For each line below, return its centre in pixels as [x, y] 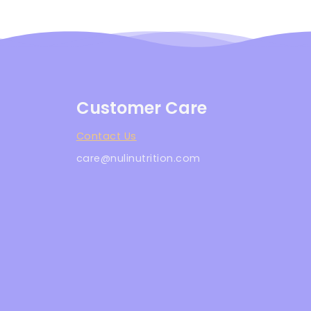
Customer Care [141, 108]
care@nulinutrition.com [138, 158]
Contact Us [106, 136]
